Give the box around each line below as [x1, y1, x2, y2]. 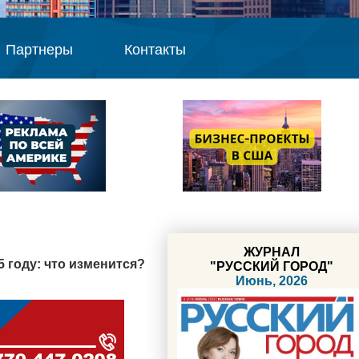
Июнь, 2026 [236, 274, 308, 288]
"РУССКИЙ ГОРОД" [210, 260, 333, 273]
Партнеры [5, 42, 73, 58]
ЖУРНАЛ [244, 245, 300, 259]
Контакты [123, 42, 186, 58]
